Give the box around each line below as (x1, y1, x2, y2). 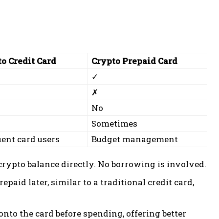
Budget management (91, 133, 178, 145)
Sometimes (91, 118, 137, 129)
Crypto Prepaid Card (91, 55, 177, 66)
